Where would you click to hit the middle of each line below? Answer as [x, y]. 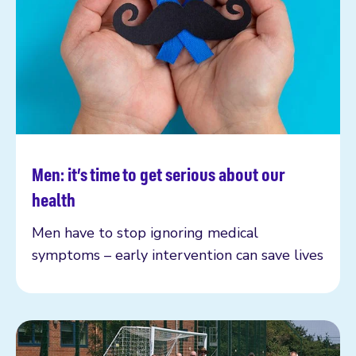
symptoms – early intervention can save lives [178, 255]
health [54, 199]
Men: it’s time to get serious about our [159, 174]
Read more [68, 186]
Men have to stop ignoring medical [145, 232]
